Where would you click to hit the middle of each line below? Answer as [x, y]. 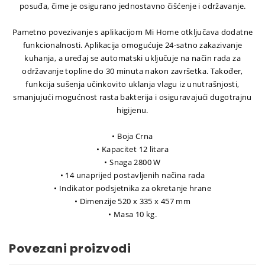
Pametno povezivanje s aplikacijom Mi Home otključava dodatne [132, 32]
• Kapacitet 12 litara [132, 149]
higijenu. [132, 110]
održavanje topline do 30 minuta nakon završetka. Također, [132, 71]
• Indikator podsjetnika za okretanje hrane [132, 188]
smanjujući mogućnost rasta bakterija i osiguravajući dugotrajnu [132, 97]
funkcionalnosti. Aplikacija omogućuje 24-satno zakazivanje [132, 45]
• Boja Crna [132, 136]
